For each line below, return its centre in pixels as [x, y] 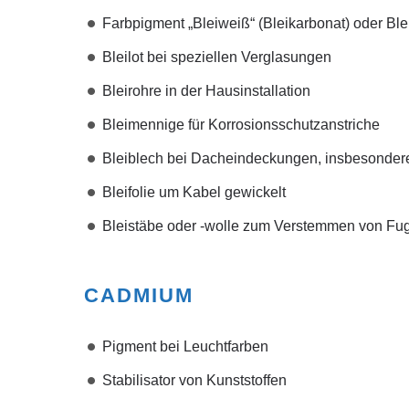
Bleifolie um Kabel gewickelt [194, 192]
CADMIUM [139, 295]
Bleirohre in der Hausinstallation [206, 91]
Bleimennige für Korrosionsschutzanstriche [241, 125]
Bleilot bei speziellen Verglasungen [217, 57]
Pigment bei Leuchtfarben [185, 346]
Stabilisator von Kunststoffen [194, 380]
